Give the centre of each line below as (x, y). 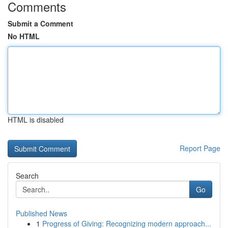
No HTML (24, 36)
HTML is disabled (36, 120)
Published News (41, 213)
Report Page (200, 148)
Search (27, 176)
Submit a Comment (40, 23)
